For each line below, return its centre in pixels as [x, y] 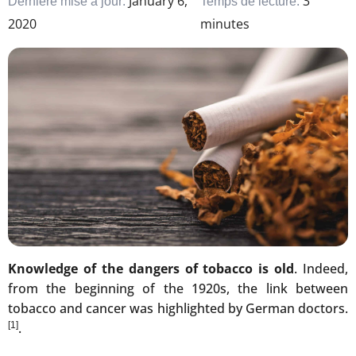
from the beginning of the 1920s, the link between [178, 289]
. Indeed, [321, 269]
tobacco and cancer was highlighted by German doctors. [178, 309]
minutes [225, 24]
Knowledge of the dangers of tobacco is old [151, 269]
